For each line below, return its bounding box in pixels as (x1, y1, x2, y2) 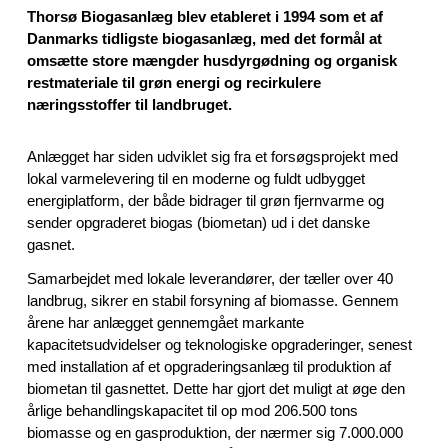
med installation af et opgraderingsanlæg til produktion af (27, 358, 392, 375)
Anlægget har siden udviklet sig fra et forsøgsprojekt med (27, 148, 399, 165)
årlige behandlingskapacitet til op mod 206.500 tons (27, 402, 359, 419)
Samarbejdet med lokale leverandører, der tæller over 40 (27, 270, 394, 287)
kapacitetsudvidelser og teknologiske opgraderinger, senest (27, 336, 413, 353)
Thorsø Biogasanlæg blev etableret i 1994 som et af (27, 8, 384, 25)
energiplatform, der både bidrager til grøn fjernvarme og (27, 192, 385, 209)
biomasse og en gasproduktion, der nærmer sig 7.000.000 (27, 424, 404, 441)
